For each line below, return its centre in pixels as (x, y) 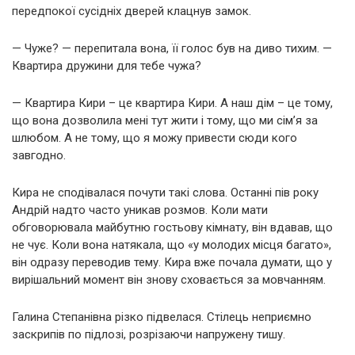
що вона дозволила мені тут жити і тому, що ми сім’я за (165, 120)
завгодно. (39, 155)
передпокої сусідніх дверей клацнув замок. (132, 11)
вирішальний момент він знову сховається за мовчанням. (169, 279)
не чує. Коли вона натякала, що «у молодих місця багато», (172, 244)
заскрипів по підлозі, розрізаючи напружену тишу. (149, 334)
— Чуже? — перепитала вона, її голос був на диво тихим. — (172, 48)
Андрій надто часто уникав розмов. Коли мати (140, 210)
